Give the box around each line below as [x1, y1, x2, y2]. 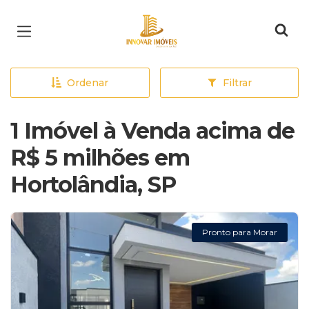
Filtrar [222, 77, 252, 89]
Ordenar [67, 77, 109, 89]
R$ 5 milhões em [10, 144, 190, 171]
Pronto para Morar [202, 227, 277, 237]
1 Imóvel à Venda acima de [10, 117, 295, 144]
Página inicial [124, 12, 216, 29]
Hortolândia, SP [10, 171, 176, 198]
